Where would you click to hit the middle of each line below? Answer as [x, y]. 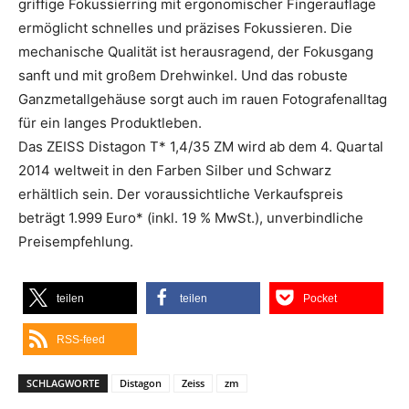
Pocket [320, 299]
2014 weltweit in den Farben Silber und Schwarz [175, 170]
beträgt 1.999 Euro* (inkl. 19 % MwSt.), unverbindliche [191, 218]
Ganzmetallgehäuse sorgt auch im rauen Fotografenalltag [203, 99]
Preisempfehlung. [76, 241]
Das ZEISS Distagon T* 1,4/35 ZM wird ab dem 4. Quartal [201, 147]
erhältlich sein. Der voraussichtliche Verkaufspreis [181, 194]
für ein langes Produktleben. [110, 123]
